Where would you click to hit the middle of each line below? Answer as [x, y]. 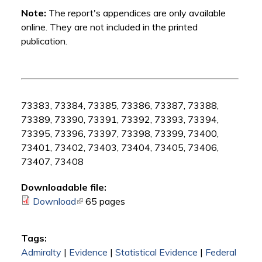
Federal [220, 252]
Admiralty [41, 252]
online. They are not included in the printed [109, 27]
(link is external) [108, 201]
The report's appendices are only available [137, 13]
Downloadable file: [63, 187]
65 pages [105, 201]
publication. [44, 41]
